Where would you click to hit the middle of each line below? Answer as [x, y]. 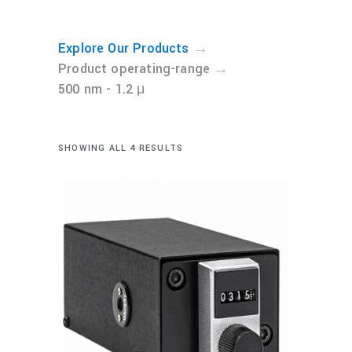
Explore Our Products [124, 48]
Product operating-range [134, 69]
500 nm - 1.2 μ [102, 89]
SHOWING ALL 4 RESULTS [121, 148]
